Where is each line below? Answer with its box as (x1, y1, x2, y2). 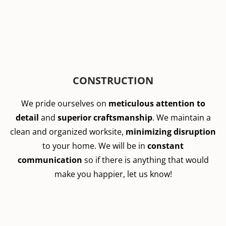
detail (15, 112, 41, 123)
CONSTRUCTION (73, 74, 153, 87)
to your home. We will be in (42, 140, 147, 151)
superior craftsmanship (57, 112, 152, 123)
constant (147, 140, 184, 151)
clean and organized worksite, (10, 126, 126, 137)
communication (17, 154, 82, 165)
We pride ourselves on (21, 98, 108, 109)
